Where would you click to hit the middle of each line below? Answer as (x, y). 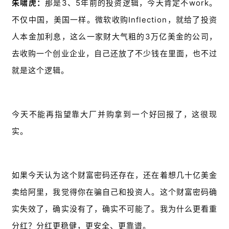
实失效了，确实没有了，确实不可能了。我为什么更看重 (114, 209)
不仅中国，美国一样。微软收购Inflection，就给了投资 (114, 20)
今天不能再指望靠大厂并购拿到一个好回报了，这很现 (114, 114)
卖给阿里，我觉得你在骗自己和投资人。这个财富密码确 (114, 192)
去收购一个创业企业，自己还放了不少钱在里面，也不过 (114, 54)
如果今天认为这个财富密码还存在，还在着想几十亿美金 (114, 175)
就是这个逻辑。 (40, 71)
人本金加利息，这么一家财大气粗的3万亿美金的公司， (114, 37)
